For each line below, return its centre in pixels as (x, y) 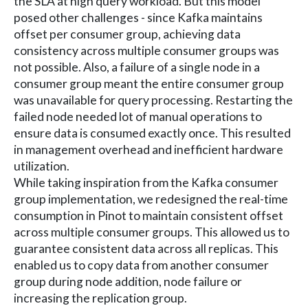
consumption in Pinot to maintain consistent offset (148, 215)
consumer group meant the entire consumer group (149, 83)
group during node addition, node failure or (128, 281)
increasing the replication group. (100, 298)
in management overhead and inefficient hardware (148, 149)
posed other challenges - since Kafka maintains (138, 17)
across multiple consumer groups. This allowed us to (152, 232)
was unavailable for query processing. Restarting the (153, 100)
